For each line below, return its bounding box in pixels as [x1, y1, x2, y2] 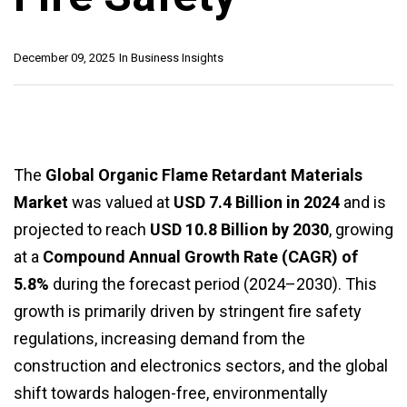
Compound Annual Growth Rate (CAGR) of [43, 247, 358, 267]
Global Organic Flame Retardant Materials [45, 165, 362, 185]
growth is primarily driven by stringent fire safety [14, 302, 362, 322]
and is [340, 193, 386, 213]
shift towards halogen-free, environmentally [14, 383, 328, 403]
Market [14, 193, 68, 213]
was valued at [68, 193, 174, 213]
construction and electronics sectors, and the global [14, 356, 388, 376]
